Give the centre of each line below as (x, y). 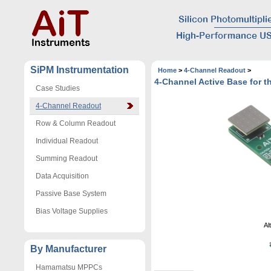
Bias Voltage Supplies (72, 211)
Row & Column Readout (76, 123)
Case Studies (58, 88)
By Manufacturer (68, 249)
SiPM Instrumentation (80, 70)
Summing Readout (67, 158)
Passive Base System (71, 194)
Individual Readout (67, 141)
